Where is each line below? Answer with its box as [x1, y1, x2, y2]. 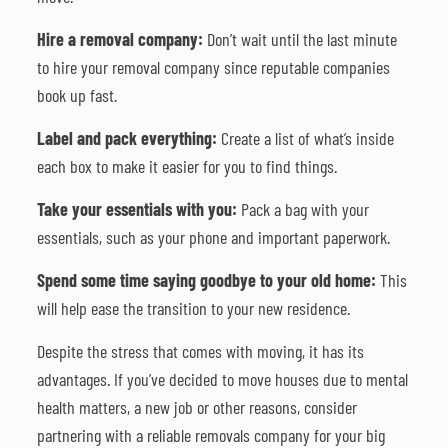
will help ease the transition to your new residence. [36, 296, 350, 319]
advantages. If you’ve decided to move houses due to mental [36, 367, 408, 390]
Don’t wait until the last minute [202, 27, 397, 50]
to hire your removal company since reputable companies [36, 55, 390, 78]
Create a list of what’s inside [216, 126, 394, 149]
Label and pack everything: [36, 126, 217, 149]
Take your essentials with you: [36, 197, 237, 220]
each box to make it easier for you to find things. [36, 154, 337, 177]
